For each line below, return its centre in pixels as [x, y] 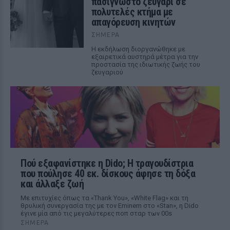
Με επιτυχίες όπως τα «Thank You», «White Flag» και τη [104, 198]
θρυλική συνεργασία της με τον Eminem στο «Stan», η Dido [110, 206]
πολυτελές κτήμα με [132, 12]
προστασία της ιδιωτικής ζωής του [146, 65]
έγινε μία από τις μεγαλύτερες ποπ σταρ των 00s [96, 214]
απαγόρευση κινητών [133, 22]
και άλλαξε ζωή [52, 184]
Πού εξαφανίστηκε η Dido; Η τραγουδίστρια [107, 164]
